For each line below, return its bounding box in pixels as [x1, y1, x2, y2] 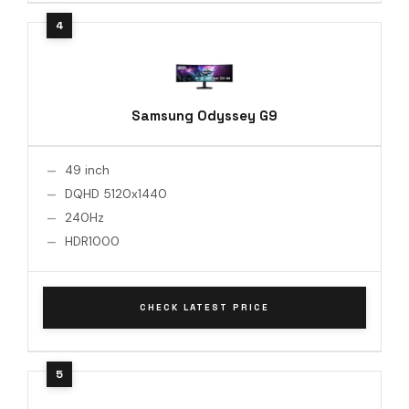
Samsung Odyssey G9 [131, 106, 278, 124]
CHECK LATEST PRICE [140, 300, 269, 313]
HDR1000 [65, 233, 120, 249]
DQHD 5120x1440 [65, 185, 167, 202]
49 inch [65, 162, 110, 178]
